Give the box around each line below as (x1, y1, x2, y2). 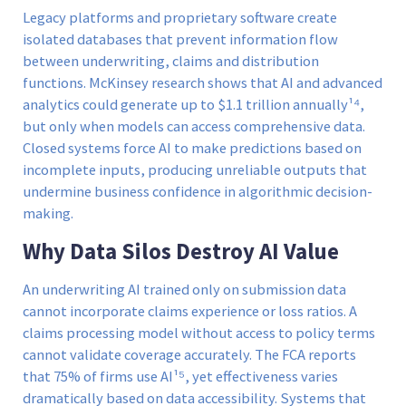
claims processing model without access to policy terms (23, 323, 375, 343)
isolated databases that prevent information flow (23, 30, 338, 50)
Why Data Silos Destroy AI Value (23, 237, 339, 266)
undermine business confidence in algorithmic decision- (23, 182, 372, 202)
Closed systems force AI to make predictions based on (23, 139, 362, 159)
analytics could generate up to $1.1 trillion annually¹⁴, (23, 95, 364, 115)
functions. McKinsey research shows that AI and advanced (23, 73, 382, 93)
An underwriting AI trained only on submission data (23, 279, 346, 299)
